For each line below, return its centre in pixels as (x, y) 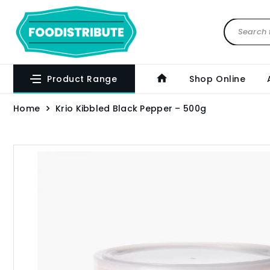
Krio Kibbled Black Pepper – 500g (131, 108)
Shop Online (218, 79)
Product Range (82, 79)
